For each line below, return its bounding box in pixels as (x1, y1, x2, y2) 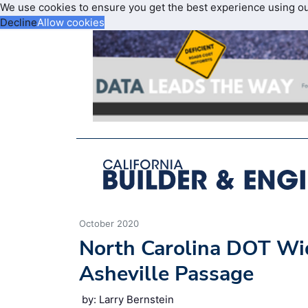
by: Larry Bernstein (82, 292, 174, 306)
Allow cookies (37, 16, 104, 29)
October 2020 (79, 217, 139, 229)
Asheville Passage (79, 259, 254, 288)
